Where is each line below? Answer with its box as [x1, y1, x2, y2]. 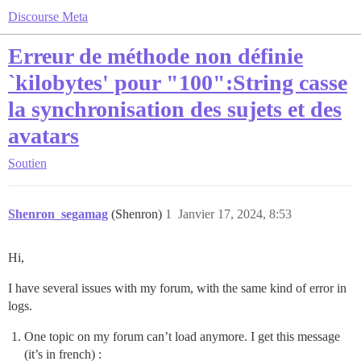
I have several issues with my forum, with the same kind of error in [8, 281, 346, 295]
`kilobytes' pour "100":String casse [8, 70, 347, 95]
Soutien [8, 156, 47, 170]
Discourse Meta [8, 10, 88, 23]
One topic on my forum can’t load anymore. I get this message [24, 330, 340, 343]
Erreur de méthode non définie [8, 44, 303, 68]
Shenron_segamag [8, 207, 108, 221]
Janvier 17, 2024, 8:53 [178, 207, 292, 221]
